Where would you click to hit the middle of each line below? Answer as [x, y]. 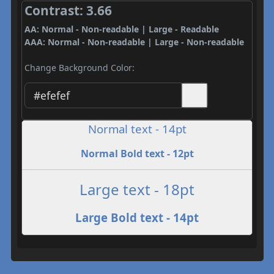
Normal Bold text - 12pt [137, 153]
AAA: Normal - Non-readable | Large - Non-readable [134, 42]
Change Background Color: [79, 68]
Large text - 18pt [137, 189]
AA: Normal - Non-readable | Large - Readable [121, 29]
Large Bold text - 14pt [137, 217]
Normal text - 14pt [137, 128]
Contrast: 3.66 [68, 10]
